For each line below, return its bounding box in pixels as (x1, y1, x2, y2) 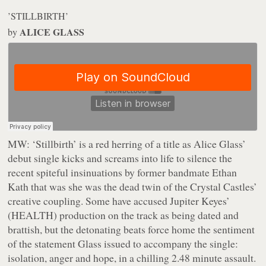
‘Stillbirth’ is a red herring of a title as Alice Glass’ (30, 137, 246, 151)
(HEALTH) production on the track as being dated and (8, 208, 239, 223)
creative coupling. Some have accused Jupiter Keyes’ (8, 194, 230, 208)
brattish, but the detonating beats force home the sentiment (8, 222, 255, 237)
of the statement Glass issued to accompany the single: (8, 236, 239, 251)
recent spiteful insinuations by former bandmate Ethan (8, 165, 237, 180)
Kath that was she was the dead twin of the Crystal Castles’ (8, 179, 258, 194)
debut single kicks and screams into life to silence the (8, 151, 233, 166)
